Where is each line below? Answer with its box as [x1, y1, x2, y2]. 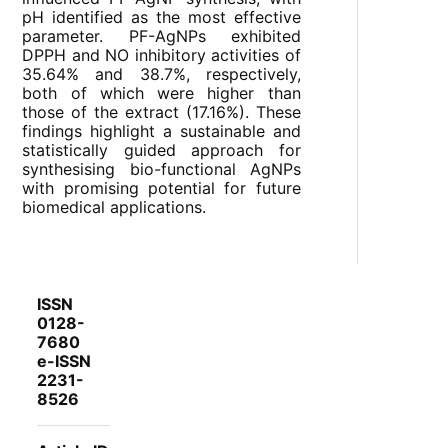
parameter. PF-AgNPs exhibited [22, 26, 301, 47]
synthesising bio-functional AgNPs [22, 159, 301, 180]
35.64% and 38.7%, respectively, [22, 64, 301, 85]
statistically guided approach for [22, 140, 301, 161]
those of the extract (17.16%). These [22, 102, 301, 123]
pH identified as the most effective [22, 7, 301, 28]
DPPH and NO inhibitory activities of [22, 45, 301, 66]
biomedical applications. [22, 197, 207, 218]
